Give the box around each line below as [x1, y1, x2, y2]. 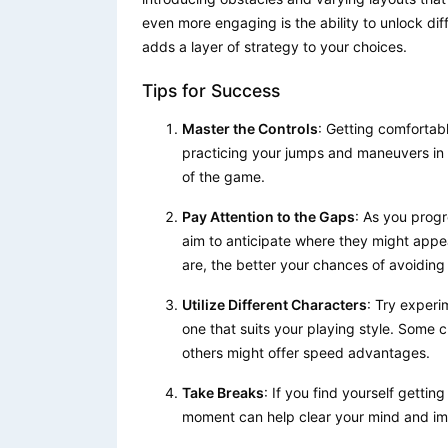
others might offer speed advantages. [182, 343, 430, 361]
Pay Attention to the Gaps [182, 207, 355, 225]
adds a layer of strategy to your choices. [142, 37, 407, 55]
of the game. [182, 167, 265, 185]
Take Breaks [182, 383, 264, 401]
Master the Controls [182, 119, 318, 137]
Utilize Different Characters [182, 295, 367, 313]
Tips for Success [142, 79, 280, 101]
